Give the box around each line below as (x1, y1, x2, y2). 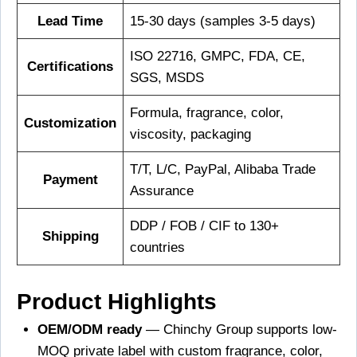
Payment (42, 171, 98, 187)
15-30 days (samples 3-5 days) (130, 13, 316, 29)
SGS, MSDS (130, 69, 204, 85)
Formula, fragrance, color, (130, 104, 284, 120)
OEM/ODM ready (37, 322, 142, 338)
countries (130, 239, 185, 255)
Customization (24, 115, 116, 131)
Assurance (130, 182, 194, 198)
